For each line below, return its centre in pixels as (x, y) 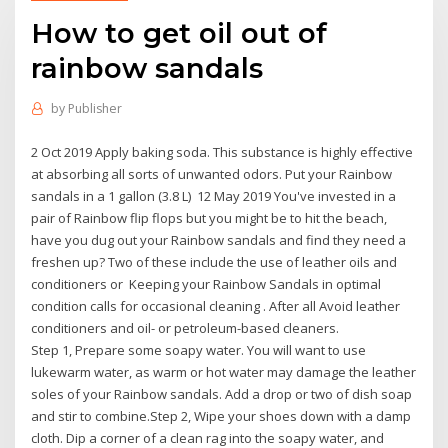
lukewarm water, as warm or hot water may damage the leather (224, 371)
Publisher (94, 109)
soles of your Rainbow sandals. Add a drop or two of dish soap (222, 393)
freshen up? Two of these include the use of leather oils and (214, 261)
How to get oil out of (179, 32)
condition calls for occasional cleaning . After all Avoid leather (216, 305)
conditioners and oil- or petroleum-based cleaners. (185, 327)
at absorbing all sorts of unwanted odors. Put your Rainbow (212, 173)
